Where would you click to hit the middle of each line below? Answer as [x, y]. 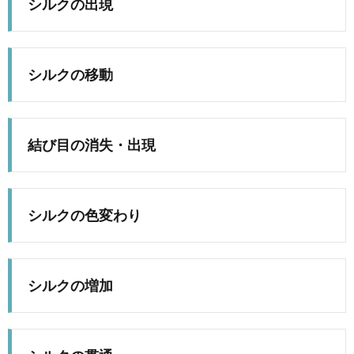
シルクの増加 [70, 285]
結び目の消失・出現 [92, 144]
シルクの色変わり [85, 215]
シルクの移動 [70, 74]
